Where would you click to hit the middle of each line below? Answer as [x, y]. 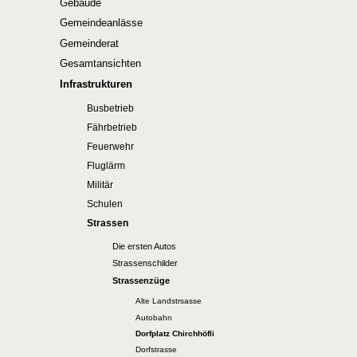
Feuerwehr [111, 147]
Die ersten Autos [144, 246]
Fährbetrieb [112, 128]
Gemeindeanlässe [102, 23]
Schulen [105, 204]
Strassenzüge [141, 280]
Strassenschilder [145, 263]
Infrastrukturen [96, 84]
